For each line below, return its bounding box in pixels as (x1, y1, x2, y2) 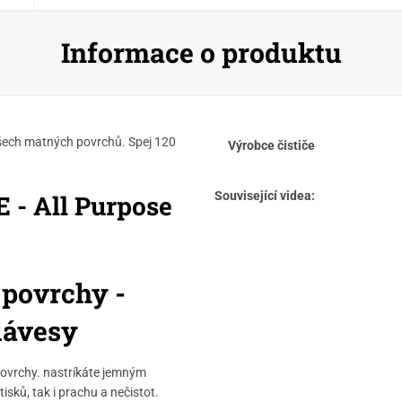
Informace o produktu (60, 35, 342, 71)
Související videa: (214, 188, 315, 203)
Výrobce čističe (228, 137, 315, 153)
